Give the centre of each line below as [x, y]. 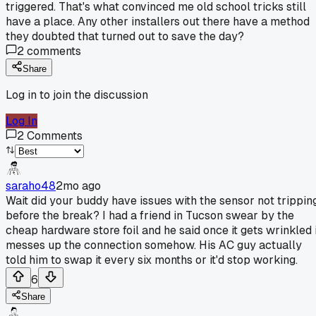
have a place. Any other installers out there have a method [158, 21]
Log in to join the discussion [77, 95]
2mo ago [78, 186]
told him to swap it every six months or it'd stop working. [152, 260]
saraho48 [31, 186]
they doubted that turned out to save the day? [125, 36]
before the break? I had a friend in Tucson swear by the [150, 215]
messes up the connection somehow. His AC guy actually [154, 245]
